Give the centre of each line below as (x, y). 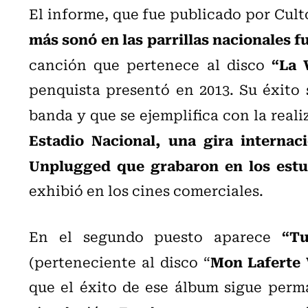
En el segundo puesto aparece (155, 236)
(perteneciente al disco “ (120, 261)
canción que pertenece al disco (151, 64)
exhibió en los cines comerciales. (146, 190)
